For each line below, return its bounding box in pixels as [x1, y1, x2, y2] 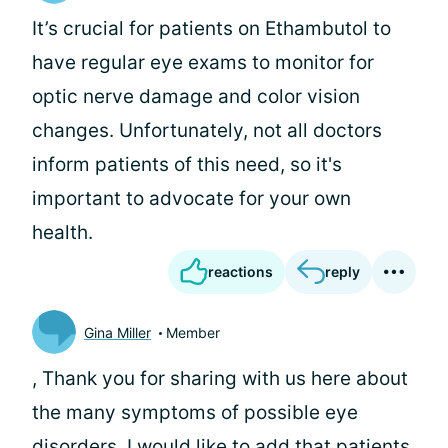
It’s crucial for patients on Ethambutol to [32, 17, 391, 40]
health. [32, 221, 93, 244]
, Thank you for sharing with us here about [32, 367, 408, 390]
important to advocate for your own [32, 187, 351, 210]
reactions [208, 263, 273, 280]
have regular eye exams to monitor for [32, 51, 374, 74]
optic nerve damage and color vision [32, 85, 360, 108]
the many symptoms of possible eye [32, 401, 358, 424]
